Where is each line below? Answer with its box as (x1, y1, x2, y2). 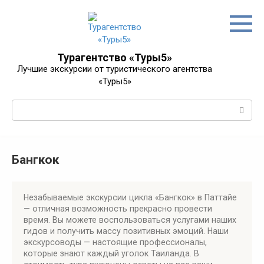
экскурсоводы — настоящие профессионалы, (24, 237, 207, 247)
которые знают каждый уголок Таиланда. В (24, 249, 199, 258)
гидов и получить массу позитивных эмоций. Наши (24, 226, 229, 236)
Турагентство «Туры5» (57, 51, 172, 64)
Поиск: (12, 100, 39, 111)
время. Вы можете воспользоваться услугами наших (24, 215, 236, 225)
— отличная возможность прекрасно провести (24, 204, 212, 213)
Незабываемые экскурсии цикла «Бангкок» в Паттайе (24, 193, 237, 202)
